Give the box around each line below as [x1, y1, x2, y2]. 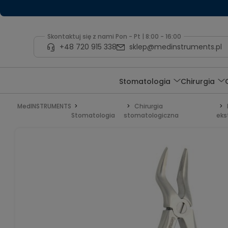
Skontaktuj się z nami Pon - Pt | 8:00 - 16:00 [47, 32, 181, 41]
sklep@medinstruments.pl [129, 41, 222, 52]
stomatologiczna [124, 111, 179, 120]
